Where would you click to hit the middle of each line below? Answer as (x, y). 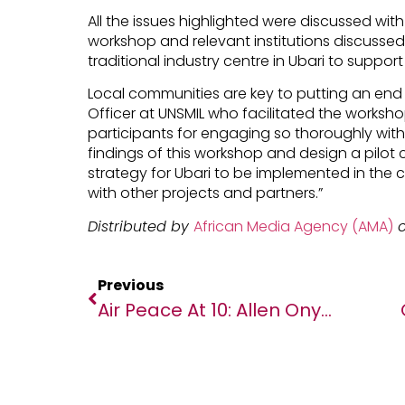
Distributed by (140, 226)
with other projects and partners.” (205, 193)
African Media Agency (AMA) (293, 226)
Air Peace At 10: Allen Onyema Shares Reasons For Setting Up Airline (326, 311)
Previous (130, 286)
